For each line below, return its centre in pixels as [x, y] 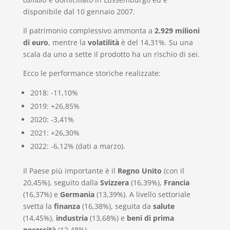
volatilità [103, 42]
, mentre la [68, 42]
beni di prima [150, 218]
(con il [173, 170]
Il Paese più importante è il [70, 170]
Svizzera [114, 182]
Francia [176, 182]
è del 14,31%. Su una [156, 42]
